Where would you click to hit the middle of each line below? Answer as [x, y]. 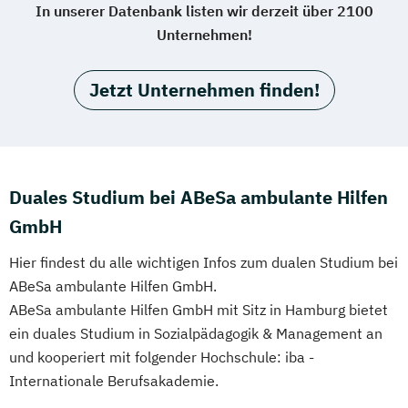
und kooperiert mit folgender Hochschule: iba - [162, 357]
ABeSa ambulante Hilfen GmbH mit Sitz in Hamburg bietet [199, 309]
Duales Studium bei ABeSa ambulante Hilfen [199, 197]
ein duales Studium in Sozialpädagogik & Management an [196, 333]
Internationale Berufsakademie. [114, 380]
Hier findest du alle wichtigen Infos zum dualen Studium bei [204, 262]
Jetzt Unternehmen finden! [204, 89]
